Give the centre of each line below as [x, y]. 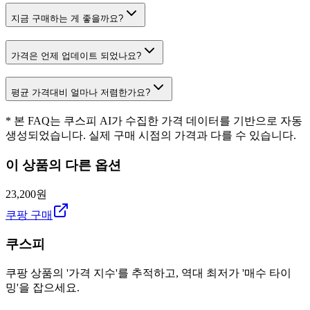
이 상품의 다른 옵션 [63, 165]
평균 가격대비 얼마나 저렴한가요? [81, 93]
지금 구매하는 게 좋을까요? [67, 19]
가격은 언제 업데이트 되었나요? [76, 55]
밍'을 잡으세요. [43, 288]
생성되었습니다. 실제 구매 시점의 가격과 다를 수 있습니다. [151, 136]
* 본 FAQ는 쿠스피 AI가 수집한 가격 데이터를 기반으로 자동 [154, 121]
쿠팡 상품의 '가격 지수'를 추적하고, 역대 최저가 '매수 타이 [148, 273]
